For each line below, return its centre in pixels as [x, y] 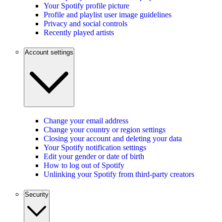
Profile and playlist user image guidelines [108, 14]
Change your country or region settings [105, 130]
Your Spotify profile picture [86, 5]
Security [37, 194]
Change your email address [86, 121]
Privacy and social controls [85, 23]
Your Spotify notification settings [95, 148]
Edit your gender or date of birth [94, 157]
